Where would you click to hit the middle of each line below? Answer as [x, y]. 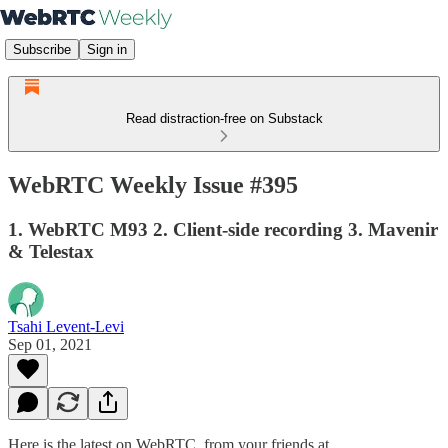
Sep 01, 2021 [50, 344]
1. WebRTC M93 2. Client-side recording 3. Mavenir [223, 229]
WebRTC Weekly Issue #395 [153, 184]
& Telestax [51, 251]
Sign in [107, 49]
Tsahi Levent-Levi [66, 326]
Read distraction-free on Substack [224, 118]
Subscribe [42, 49]
